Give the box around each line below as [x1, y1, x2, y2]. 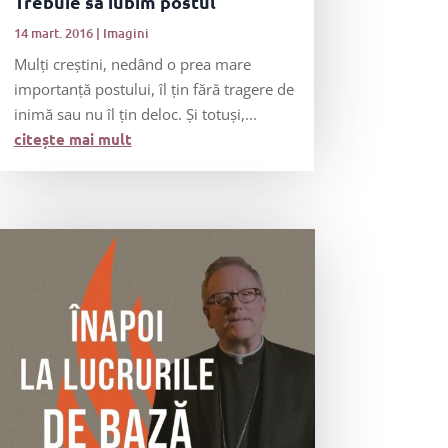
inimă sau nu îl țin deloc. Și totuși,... [13, 104, 257, 124]
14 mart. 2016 [13, 24, 93, 42]
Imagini [102, 24, 149, 42]
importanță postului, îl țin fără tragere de [13, 79, 294, 99]
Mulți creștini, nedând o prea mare [13, 54, 251, 74]
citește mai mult [13, 129, 132, 149]
